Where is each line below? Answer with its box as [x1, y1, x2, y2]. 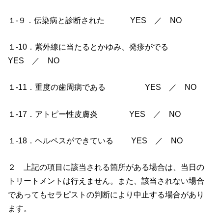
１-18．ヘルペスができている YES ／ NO [8, 136, 183, 145]
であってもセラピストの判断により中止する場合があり [8, 190, 205, 199]
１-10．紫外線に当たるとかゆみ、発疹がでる [8, 42, 191, 51]
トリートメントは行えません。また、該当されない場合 [8, 176, 205, 186]
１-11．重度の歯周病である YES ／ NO [8, 82, 197, 92]
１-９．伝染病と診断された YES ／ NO [8, 15, 182, 25]
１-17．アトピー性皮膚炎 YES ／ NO [8, 109, 181, 118]
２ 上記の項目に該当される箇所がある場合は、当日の [8, 163, 205, 172]
